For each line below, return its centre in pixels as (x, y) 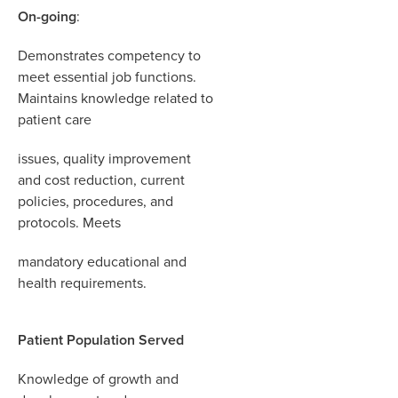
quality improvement (127, 158)
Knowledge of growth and (98, 378)
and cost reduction (76, 179)
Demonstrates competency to (109, 55)
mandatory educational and (102, 261)
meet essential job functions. (107, 76)
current (163, 179)
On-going (47, 16)
